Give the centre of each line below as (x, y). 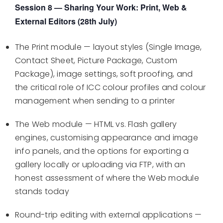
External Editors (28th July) (66, 21)
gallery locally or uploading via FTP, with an (100, 165)
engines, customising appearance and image (107, 138)
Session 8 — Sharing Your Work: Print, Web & (101, 7)
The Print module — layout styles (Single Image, (109, 47)
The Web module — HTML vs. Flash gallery (96, 124)
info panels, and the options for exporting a (102, 151)
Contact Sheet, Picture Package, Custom (96, 61)
